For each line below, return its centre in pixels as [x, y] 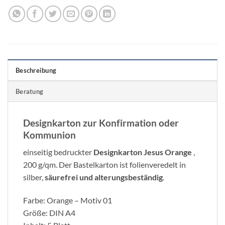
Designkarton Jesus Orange [142, 152]
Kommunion [49, 135]
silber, [34, 177]
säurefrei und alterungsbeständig [104, 177]
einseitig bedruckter [58, 152]
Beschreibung [36, 70]
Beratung [30, 91]
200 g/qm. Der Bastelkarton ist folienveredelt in [104, 165]
